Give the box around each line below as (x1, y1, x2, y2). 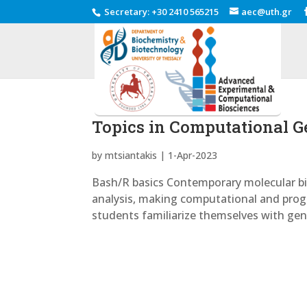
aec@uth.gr (241, 5, 293, 18)
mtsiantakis (105, 149, 158, 162)
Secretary (102, 5, 148, 18)
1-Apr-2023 (168, 149, 218, 162)
